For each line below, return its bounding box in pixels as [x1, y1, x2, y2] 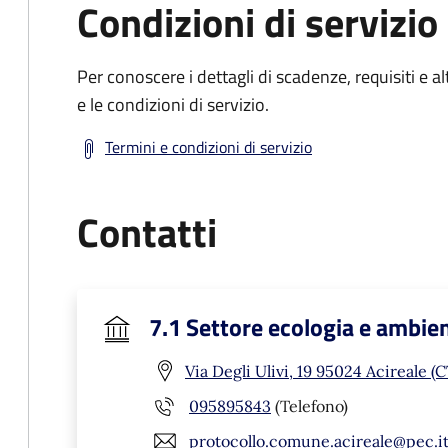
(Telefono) [271, 395, 348, 416]
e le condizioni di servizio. [77, 91, 269, 118]
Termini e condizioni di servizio [105, 135, 312, 159]
